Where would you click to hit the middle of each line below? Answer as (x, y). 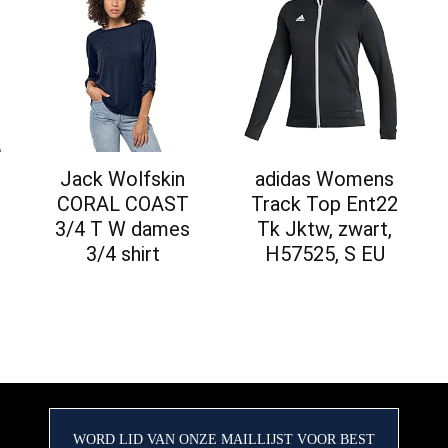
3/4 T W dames (123, 229)
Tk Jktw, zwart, (325, 229)
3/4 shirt (122, 254)
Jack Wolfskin (123, 179)
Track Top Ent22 (325, 204)
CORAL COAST (122, 204)
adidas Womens (325, 179)
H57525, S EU (324, 254)
